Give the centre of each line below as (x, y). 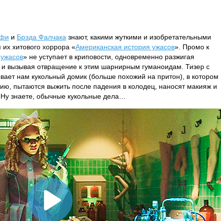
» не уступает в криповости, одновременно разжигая (109, 57)
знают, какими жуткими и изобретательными (139, 37)
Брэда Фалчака (41, 37)
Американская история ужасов (125, 47)
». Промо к (192, 47)
